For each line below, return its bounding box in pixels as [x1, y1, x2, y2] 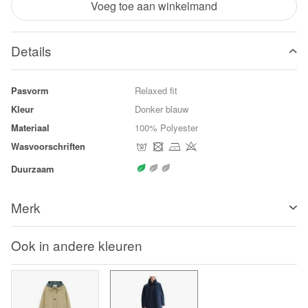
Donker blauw [135, 102, 188, 115]
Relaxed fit [135, 84, 177, 97]
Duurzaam [11, 162, 54, 175]
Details [11, 41, 52, 60]
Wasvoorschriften [11, 140, 85, 153]
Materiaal [11, 121, 49, 134]
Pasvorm [11, 84, 49, 97]
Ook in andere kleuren [11, 236, 142, 254]
